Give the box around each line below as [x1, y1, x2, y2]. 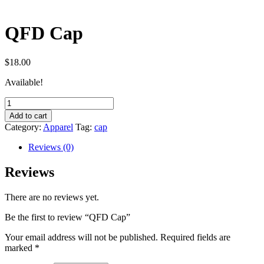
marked [5, 242, 35, 253]
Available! [5, 77, 43, 87]
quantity [4, 117, 34, 128]
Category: [5, 121, 43, 132]
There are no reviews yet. [5, 192, 99, 202]
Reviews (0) [28, 141, 74, 152]
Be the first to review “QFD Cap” [5, 212, 130, 222]
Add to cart [9, 111, 47, 120]
